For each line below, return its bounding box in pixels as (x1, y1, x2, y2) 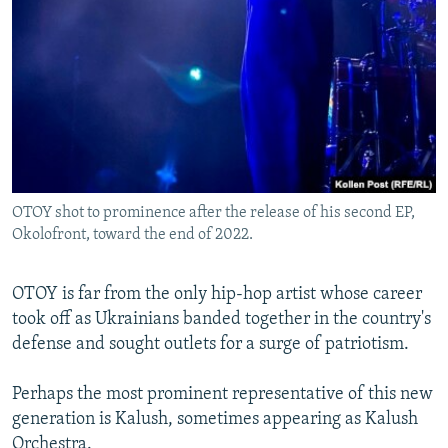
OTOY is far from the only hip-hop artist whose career (12, 284, 422, 304)
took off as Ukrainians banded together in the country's (12, 309, 431, 329)
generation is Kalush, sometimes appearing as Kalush (12, 409, 418, 429)
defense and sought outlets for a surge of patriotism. (12, 334, 409, 354)
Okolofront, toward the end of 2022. (12, 226, 253, 243)
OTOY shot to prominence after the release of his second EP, (12, 204, 415, 221)
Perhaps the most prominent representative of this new (12, 384, 433, 404)
